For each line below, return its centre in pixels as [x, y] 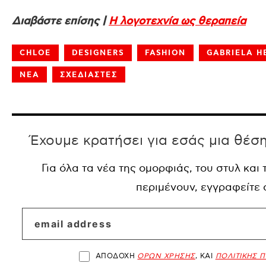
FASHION [165, 53]
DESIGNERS [98, 53]
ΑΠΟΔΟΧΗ [116, 256]
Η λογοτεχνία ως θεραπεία [177, 22]
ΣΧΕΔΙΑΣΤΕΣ [89, 75]
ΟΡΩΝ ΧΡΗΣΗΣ [166, 256]
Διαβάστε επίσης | [60, 22]
